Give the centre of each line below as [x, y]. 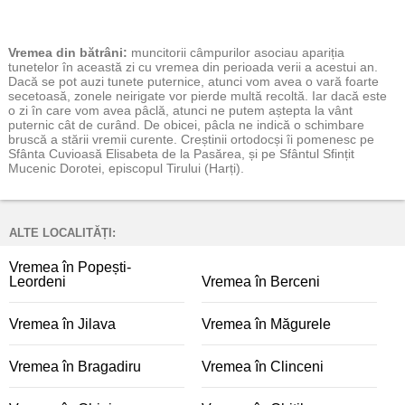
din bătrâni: [90, 52]
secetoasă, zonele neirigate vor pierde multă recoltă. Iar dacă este [198, 96]
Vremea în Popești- [70, 267]
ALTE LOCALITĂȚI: [62, 233]
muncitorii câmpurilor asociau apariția [238, 52]
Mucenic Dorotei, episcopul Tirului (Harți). [126, 168]
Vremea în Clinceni [263, 367]
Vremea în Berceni [261, 282]
